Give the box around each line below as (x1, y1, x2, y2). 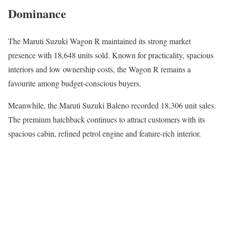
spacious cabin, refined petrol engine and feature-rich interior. (8, 128, 201, 139)
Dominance (8, 4, 66, 22)
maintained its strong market (100, 35, 191, 46)
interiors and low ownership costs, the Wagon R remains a (8, 63, 191, 74)
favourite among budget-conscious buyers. (8, 77, 141, 88)
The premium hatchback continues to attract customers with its (8, 114, 205, 125)
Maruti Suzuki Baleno (59, 99, 129, 110)
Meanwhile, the (8, 99, 59, 110)
